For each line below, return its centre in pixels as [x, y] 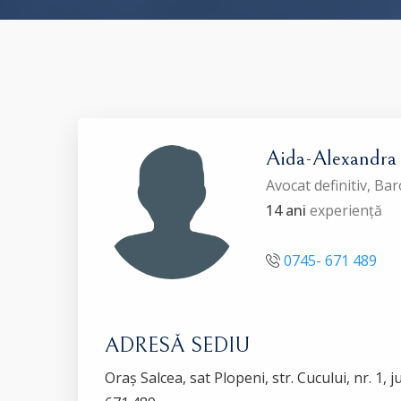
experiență [344, 210]
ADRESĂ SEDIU [177, 346]
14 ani [286, 210]
